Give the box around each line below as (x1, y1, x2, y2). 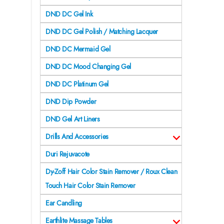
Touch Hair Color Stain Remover (45, 180, 135, 191)
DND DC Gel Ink (45, 9, 93, 19)
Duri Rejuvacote (45, 149, 89, 159)
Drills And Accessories (45, 131, 108, 142)
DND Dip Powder (45, 96, 96, 107)
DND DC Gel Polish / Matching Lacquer (45, 26, 158, 37)
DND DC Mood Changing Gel (45, 61, 131, 72)
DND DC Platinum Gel (45, 79, 109, 89)
